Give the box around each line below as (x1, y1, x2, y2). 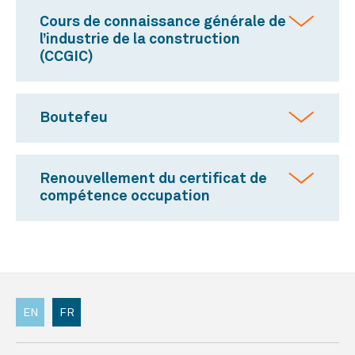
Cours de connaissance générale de (40, 14, 286, 30)
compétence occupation (40, 189, 210, 204)
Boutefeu (40, 110, 108, 126)
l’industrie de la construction (40, 32, 240, 48)
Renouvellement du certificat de (40, 171, 267, 187)
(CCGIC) (40, 49, 94, 65)
